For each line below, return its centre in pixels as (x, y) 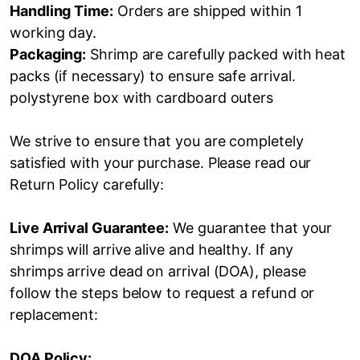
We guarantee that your (251, 228)
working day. (55, 33)
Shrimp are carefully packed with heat (216, 55)
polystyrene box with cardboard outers (142, 98)
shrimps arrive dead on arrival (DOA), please (158, 272)
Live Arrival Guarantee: (90, 228)
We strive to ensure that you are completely (157, 141)
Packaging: (48, 55)
